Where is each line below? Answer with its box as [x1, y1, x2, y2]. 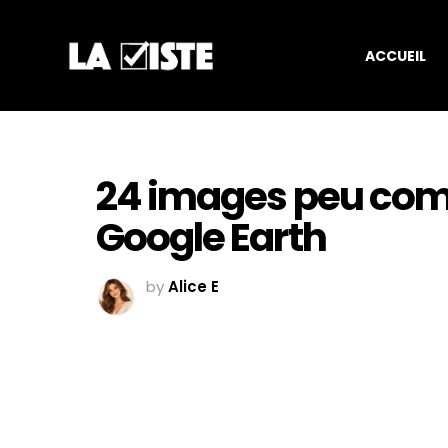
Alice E [168, 276, 219, 298]
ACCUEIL [364, 45, 426, 66]
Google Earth [96, 210, 326, 266]
